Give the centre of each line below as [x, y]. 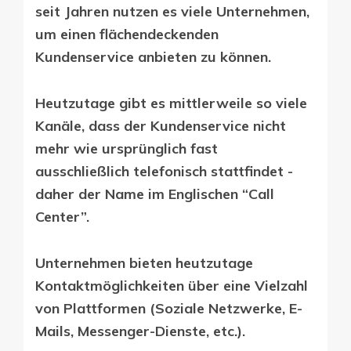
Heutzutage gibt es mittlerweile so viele [171, 103]
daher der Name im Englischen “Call [155, 194]
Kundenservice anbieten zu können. [155, 56]
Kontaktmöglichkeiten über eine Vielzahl [172, 285]
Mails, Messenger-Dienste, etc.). [140, 331]
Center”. [64, 216]
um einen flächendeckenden [127, 34]
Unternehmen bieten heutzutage [144, 262]
